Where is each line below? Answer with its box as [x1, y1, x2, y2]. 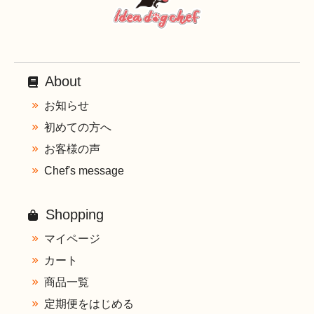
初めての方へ [44, 121, 111, 134]
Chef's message [44, 164, 124, 177]
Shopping [41, 207, 104, 223]
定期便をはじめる [44, 297, 134, 310]
